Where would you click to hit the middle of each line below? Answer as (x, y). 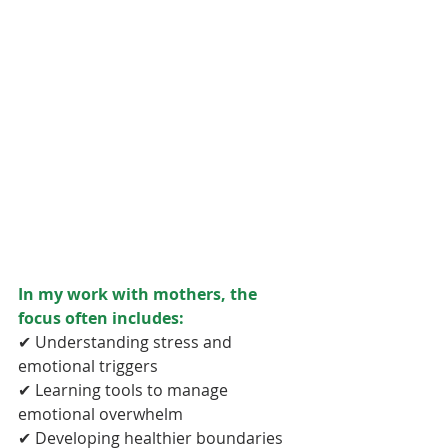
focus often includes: (101, 318)
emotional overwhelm (100, 414)
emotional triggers (88, 366)
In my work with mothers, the (139, 294)
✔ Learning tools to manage (125, 390)
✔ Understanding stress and (127, 342)
